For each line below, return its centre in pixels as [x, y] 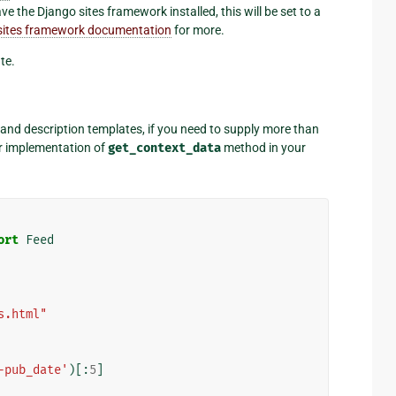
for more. [198, 30]
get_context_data [164, 148]
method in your [263, 147]
